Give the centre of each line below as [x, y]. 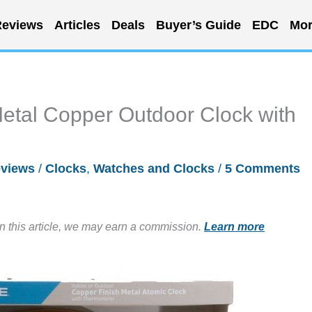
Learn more [234, 226]
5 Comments [263, 169]
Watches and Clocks [154, 169]
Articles [77, 25]
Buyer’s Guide [198, 25]
